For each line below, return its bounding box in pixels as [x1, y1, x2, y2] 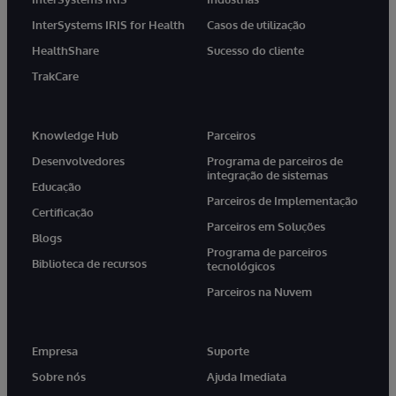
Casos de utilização [207, 17, 306, 32]
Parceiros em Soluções [207, 218, 325, 233]
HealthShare [32, 42, 99, 57]
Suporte [207, 343, 249, 358]
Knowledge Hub [32, 127, 118, 142]
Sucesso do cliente [207, 42, 304, 57]
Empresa [32, 343, 78, 358]
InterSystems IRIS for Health [32, 17, 185, 32]
